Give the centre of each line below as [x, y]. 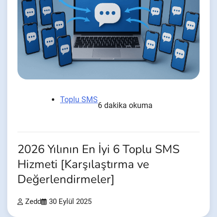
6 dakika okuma [125, 105]
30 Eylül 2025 [70, 201]
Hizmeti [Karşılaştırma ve [83, 164]
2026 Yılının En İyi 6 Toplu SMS [99, 149]
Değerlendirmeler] [66, 179]
